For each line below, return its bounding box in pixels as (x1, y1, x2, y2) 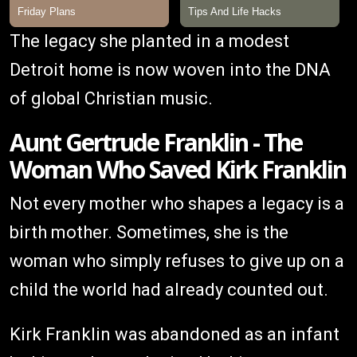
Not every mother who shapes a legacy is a (10, 193, 344, 214)
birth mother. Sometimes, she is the (10, 222, 288, 242)
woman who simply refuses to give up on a (10, 250, 344, 271)
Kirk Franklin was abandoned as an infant (10, 324, 339, 344)
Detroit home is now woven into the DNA (10, 59, 331, 80)
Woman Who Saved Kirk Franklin (10, 152, 346, 186)
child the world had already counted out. (10, 279, 328, 300)
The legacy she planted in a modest (10, 30, 289, 51)
